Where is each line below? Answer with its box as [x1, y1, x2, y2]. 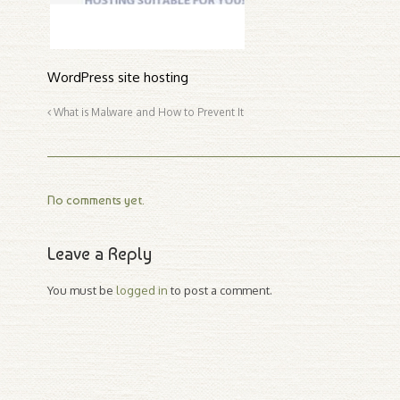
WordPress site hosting [47, 69, 189, 87]
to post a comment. [168, 283, 273, 298]
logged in [116, 283, 169, 298]
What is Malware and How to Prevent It [51, 105, 245, 120]
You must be [47, 283, 117, 298]
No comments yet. [47, 193, 146, 208]
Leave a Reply [47, 243, 153, 265]
